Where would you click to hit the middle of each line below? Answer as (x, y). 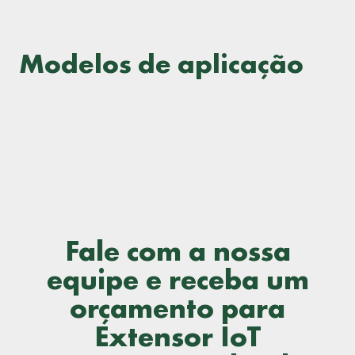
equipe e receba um (177, 280)
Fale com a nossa (177, 251)
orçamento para (177, 308)
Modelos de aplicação (161, 64)
